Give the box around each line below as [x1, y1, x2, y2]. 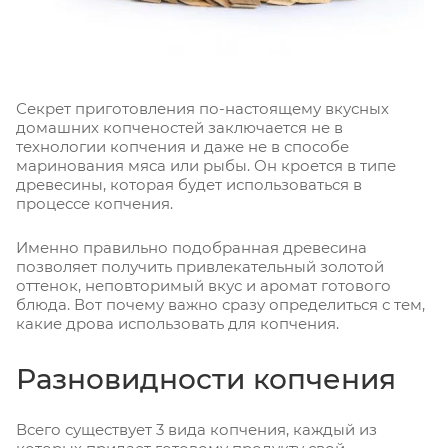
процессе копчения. [16, 194, 173, 214]
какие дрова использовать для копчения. [16, 314, 339, 334]
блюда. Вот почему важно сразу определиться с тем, [16, 295, 425, 315]
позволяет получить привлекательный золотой [16, 257, 384, 277]
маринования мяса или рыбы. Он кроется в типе [16, 156, 396, 176]
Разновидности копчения [16, 362, 396, 397]
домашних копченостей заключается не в [16, 118, 343, 138]
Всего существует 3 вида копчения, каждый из [16, 420, 377, 440]
